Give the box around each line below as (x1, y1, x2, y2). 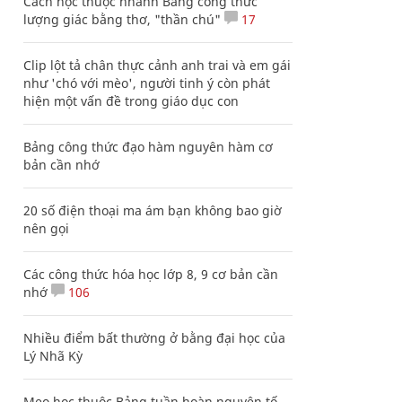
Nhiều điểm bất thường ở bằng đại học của (23, 329, 285, 346)
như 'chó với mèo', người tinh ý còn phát (23, 74, 270, 92)
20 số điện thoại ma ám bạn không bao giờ (23, 202, 282, 219)
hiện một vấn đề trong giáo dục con (23, 92, 239, 109)
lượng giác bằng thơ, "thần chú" (23, 11, 221, 28)
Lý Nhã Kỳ (23, 347, 83, 364)
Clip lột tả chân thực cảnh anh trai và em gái (23, 57, 291, 74)
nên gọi (23, 220, 69, 237)
